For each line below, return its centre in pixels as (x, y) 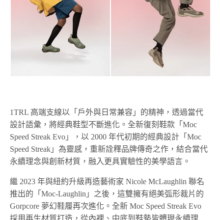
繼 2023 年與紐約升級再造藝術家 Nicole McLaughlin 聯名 (107, 182)
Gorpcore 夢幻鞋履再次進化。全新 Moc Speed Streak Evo (106, 206)
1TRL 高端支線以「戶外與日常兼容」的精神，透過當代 (107, 112)
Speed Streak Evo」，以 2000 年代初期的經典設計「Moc (106, 137)
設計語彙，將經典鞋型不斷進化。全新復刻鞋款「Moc (103, 125)
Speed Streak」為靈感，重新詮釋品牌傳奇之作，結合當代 (109, 149)
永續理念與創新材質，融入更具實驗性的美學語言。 (100, 162)
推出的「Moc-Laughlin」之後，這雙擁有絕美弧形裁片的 (107, 194)
